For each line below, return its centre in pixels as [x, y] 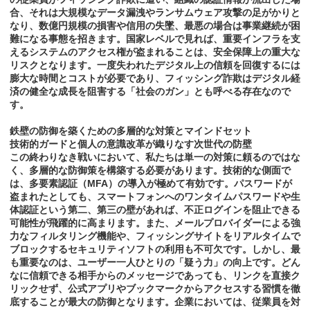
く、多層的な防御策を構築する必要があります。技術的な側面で [150, 171]
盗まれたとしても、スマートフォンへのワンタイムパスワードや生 [155, 197]
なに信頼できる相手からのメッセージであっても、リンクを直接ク [155, 276]
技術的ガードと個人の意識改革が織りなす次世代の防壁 [131, 144]
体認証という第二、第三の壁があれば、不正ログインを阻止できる [155, 210]
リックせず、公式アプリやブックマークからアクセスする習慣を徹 [155, 289]
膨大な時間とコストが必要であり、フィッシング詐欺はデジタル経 [155, 79]
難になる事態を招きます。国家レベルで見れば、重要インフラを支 [155, 39]
